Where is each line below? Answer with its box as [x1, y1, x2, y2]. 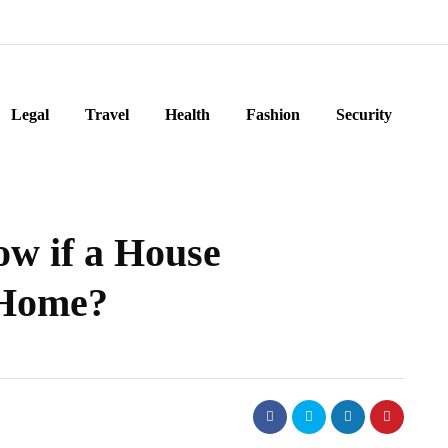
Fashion [246, 106, 300, 123]
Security [336, 106, 392, 123]
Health [165, 106, 210, 123]
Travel [85, 106, 129, 123]
